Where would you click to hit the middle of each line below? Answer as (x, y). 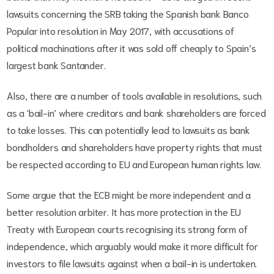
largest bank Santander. (56, 65)
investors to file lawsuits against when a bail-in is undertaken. (132, 263)
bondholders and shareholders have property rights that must (135, 146)
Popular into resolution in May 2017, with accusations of (120, 30)
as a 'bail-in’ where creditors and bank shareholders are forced (136, 112)
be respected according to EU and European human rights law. (135, 164)
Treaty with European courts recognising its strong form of (127, 228)
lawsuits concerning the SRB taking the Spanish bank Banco (128, 13)
